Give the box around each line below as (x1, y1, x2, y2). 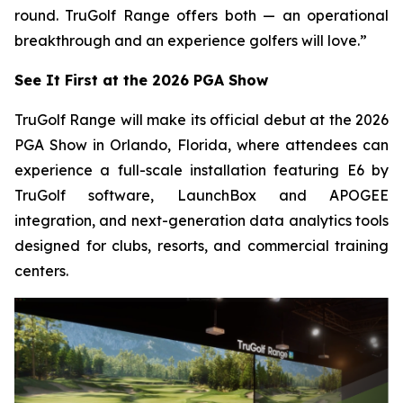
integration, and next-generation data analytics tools (14, 211, 389, 229)
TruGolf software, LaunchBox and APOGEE (14, 186, 389, 204)
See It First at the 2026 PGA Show (14, 71, 268, 89)
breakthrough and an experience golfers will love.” (14, 31, 371, 49)
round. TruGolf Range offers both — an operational (14, 6, 389, 24)
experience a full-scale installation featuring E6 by (14, 161, 389, 179)
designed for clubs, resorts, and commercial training (14, 237, 389, 255)
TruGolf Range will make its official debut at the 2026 (14, 111, 389, 129)
